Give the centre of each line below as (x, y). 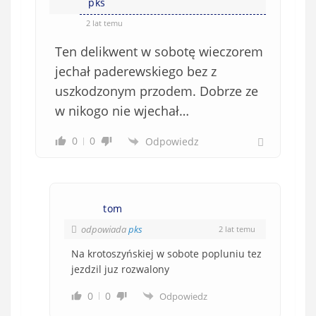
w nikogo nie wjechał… (122, 110)
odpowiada (105, 229)
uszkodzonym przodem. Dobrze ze (157, 91)
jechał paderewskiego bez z (136, 71)
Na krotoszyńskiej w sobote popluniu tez (166, 253)
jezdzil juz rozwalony (120, 269)
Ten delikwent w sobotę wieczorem (159, 51)
